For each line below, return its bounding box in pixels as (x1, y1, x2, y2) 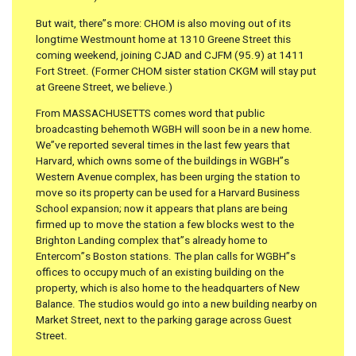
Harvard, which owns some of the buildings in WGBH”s (36, 153, 289, 170)
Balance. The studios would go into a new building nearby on (36, 296, 317, 313)
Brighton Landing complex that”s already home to (36, 233, 268, 250)
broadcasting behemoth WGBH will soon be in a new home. (36, 122, 312, 138)
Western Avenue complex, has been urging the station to (36, 169, 300, 186)
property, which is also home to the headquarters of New (36, 281, 300, 297)
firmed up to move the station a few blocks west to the (36, 217, 294, 234)
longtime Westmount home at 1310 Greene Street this (36, 31, 291, 48)
